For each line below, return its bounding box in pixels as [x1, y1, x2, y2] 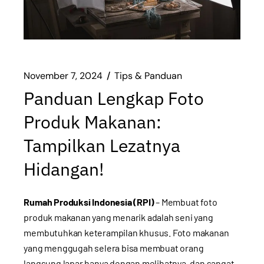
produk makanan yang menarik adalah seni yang [24, 211, 213, 223]
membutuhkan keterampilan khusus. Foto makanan [24, 226, 229, 238]
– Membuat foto [154, 196, 217, 207]
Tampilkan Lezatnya [24, 133, 181, 157]
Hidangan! [24, 157, 105, 180]
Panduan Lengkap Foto [24, 86, 204, 110]
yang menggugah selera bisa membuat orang [24, 242, 204, 253]
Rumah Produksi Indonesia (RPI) [24, 196, 154, 207]
